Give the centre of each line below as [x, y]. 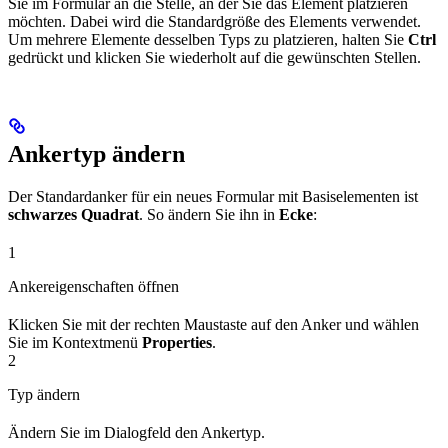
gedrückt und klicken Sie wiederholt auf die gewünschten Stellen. [214, 58]
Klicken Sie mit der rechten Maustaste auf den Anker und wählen [213, 325]
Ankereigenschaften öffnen [93, 287]
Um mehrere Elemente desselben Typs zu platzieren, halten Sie [208, 40]
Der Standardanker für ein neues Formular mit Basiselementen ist [213, 197]
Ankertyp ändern [96, 154]
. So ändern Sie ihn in [209, 215]
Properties [177, 343]
